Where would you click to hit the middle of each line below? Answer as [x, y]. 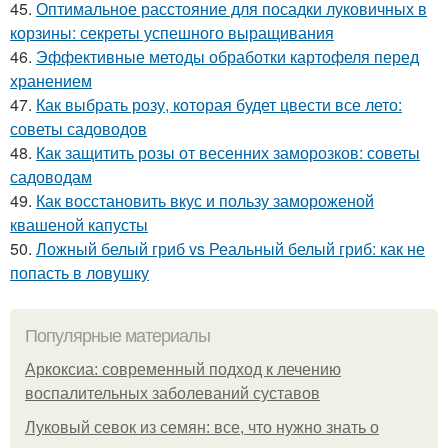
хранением [51, 80]
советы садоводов [78, 128]
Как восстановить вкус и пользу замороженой [205, 200]
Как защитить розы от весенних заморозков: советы [228, 152]
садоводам [51, 176]
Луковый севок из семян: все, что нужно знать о [202, 427]
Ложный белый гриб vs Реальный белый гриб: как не [230, 248]
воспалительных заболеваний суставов [172, 393]
